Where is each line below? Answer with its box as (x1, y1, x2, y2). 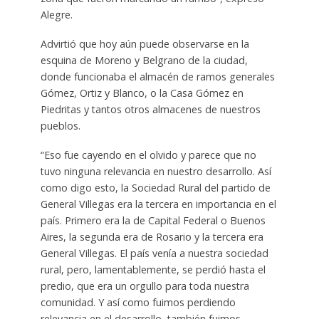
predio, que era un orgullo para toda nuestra (40, 278, 249, 293)
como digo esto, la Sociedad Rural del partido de (40, 180, 271, 194)
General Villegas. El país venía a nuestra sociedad (40, 246, 268, 260)
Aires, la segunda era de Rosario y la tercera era (40, 229, 263, 244)
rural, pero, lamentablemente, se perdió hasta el (40, 262, 266, 276)
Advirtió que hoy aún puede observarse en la (40, 36, 249, 51)
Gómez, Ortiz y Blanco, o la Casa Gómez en (40, 85, 244, 100)
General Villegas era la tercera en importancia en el (40, 197, 276, 211)
